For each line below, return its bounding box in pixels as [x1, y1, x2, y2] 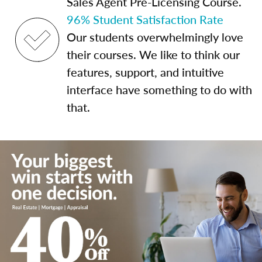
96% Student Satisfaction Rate [67, 11, 223, 27]
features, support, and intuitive [67, 64, 224, 80]
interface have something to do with [67, 81, 252, 98]
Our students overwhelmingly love [67, 29, 243, 45]
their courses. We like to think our [67, 46, 240, 63]
